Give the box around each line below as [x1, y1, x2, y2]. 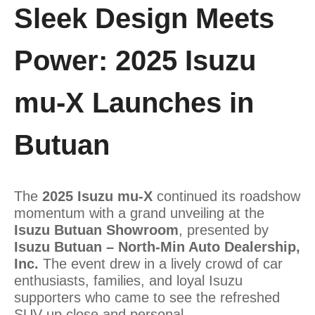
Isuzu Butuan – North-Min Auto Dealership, [14, 238, 300, 255]
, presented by [179, 221, 269, 238]
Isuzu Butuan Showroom [14, 221, 179, 238]
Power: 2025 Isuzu [14, 44, 256, 76]
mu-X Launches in [14, 86, 254, 118]
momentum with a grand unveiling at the [14, 205, 264, 221]
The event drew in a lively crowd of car [39, 255, 283, 271]
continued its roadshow [153, 188, 300, 204]
